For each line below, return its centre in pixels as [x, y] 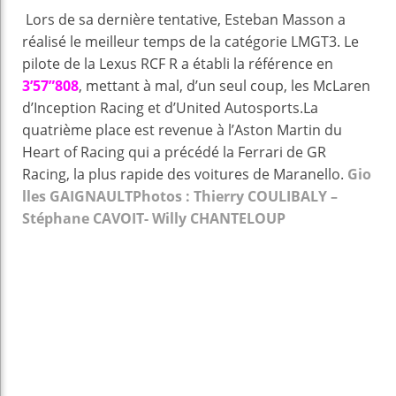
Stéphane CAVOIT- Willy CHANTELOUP [154, 219]
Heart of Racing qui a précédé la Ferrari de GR [174, 152]
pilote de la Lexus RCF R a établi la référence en [178, 64]
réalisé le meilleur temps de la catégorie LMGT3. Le [190, 42]
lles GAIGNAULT [77, 197]
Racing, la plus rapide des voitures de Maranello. [185, 175]
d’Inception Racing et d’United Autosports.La [170, 108]
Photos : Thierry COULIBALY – [235, 197]
